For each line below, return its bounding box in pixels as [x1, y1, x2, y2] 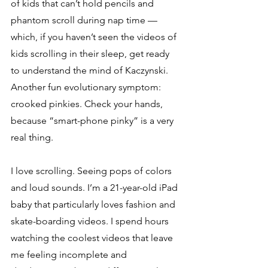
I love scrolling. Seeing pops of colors [11, 165, 174, 176]
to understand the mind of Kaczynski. [11, 64, 170, 76]
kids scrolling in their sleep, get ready [11, 47, 172, 59]
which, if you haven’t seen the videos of [11, 31, 179, 42]
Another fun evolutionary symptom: [11, 81, 163, 93]
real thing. [11, 131, 56, 143]
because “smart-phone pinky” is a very [11, 114, 176, 126]
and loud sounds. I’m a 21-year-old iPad [11, 181, 180, 193]
